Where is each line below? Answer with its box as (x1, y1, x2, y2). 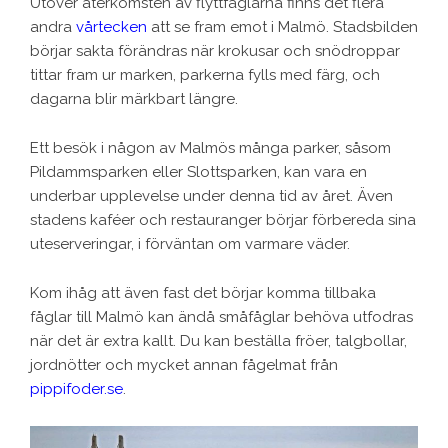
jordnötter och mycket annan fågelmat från (30, 356, 338, 375)
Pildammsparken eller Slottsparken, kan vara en (30, 163, 367, 182)
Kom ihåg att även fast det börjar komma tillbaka (30, 284, 376, 303)
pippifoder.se (30, 380, 123, 399)
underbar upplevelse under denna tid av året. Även (30, 187, 393, 206)
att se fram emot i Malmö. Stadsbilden (147, 18, 418, 37)
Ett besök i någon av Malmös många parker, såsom (30, 139, 391, 158)
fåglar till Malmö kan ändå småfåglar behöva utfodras (30, 308, 413, 327)
